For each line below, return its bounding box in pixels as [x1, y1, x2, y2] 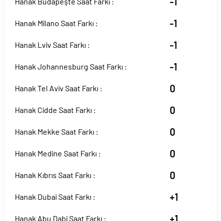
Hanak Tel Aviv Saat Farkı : [15, 83, 102, 93]
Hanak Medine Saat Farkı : [15, 148, 101, 158]
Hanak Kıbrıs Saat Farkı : [15, 170, 95, 180]
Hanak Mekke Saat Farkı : [15, 127, 98, 136]
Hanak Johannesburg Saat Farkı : [15, 62, 127, 71]
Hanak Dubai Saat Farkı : [15, 192, 95, 201]
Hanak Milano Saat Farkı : [15, 18, 98, 28]
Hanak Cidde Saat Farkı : [15, 105, 96, 114]
